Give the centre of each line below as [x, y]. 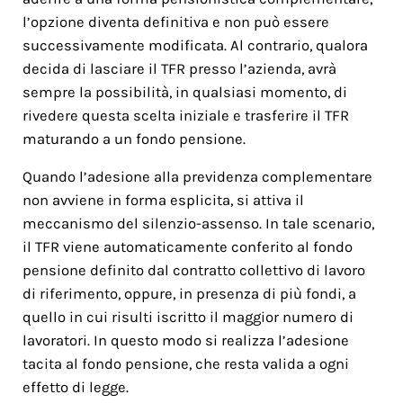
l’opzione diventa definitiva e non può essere [175, 22]
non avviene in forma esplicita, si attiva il [163, 200]
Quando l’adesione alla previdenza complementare [197, 176]
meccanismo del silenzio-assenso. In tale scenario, [198, 223]
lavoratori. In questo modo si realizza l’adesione [185, 340]
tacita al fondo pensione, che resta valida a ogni [185, 363]
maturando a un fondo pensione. [134, 139]
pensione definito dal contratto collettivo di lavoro [193, 270]
